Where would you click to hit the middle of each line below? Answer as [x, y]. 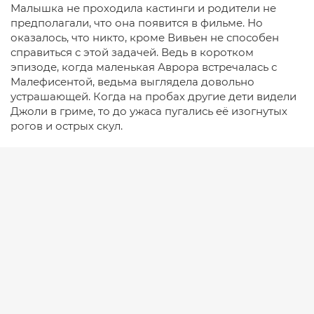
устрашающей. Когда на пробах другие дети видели [153, 96]
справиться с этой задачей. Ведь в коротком [132, 52]
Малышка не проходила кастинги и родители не [143, 8]
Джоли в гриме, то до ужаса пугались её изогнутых [149, 111]
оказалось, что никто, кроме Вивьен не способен [145, 37]
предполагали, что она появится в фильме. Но [137, 23]
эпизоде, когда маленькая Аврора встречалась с [144, 67]
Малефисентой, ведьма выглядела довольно [132, 82]
